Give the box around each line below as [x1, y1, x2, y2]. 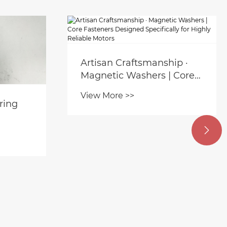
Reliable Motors [81, 107, 152, 119]
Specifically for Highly [81, 95, 179, 106]
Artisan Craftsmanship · [81, 57, 188, 68]
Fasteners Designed [81, 82, 172, 94]
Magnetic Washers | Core [81, 69, 195, 81]
